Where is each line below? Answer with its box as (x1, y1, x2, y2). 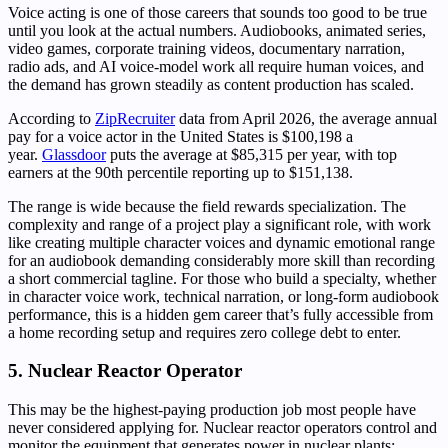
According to (8, 109, 95, 127)
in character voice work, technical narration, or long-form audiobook (8, 287, 439, 305)
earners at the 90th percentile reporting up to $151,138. (8, 163, 353, 181)
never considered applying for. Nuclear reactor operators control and (8, 419, 437, 437)
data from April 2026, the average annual (175, 109, 437, 127)
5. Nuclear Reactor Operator (8, 360, 242, 382)
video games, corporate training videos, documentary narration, (8, 39, 405, 57)
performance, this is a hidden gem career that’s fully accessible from (8, 305, 433, 323)
